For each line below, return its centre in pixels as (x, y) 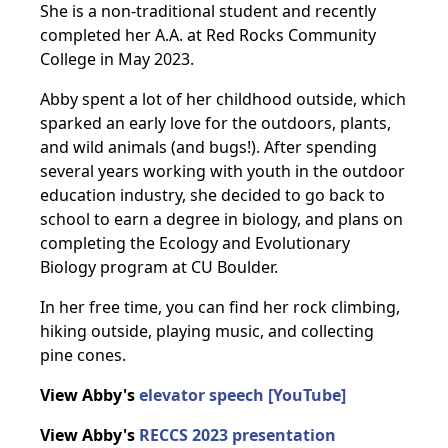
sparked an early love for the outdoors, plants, (215, 123)
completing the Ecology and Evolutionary (195, 243)
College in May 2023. (117, 59)
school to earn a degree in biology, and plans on (221, 219)
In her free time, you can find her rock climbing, (220, 307)
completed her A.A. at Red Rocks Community (208, 35)
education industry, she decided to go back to (212, 195)
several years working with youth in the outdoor (222, 171)
